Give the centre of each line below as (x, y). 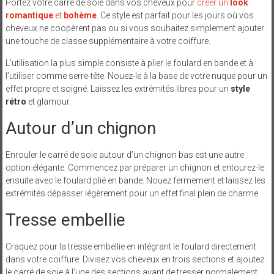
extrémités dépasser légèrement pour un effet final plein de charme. (132, 193)
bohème (80, 15)
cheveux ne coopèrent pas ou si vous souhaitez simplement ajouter (135, 28)
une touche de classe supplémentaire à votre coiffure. (108, 41)
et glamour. (48, 101)
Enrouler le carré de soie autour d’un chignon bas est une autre (124, 154)
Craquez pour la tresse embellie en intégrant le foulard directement (131, 246)
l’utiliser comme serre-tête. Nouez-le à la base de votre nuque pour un (136, 76)
